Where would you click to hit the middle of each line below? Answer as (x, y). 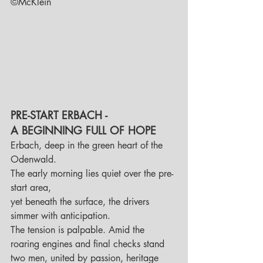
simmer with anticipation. (62, 216)
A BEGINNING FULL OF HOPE (83, 131)
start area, (32, 188)
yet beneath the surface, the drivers (81, 202)
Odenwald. (35, 160)
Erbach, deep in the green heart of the (88, 146)
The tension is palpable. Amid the (79, 230)
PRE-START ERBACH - (61, 115)
